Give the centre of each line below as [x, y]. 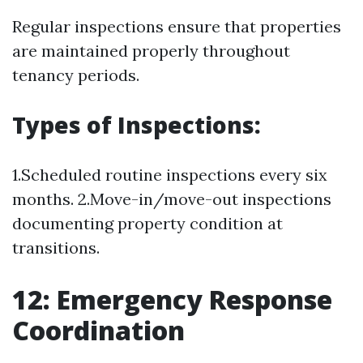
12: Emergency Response [172, 299]
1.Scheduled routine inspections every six [170, 175]
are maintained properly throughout [151, 51]
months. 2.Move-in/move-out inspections [172, 199]
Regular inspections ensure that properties [177, 26]
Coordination [98, 330]
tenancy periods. [76, 75]
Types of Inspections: [137, 125]
